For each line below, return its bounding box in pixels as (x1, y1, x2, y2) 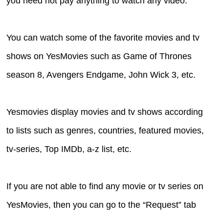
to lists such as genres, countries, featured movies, (6, 125, 204, 135)
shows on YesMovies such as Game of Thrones (6, 51, 192, 61)
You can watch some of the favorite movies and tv (6, 32, 200, 43)
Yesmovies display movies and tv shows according (6, 107, 203, 117)
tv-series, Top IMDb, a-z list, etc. (6, 144, 132, 154)
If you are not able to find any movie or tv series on (6, 181, 204, 191)
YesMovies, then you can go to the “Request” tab (6, 199, 197, 210)
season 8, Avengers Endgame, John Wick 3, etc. (6, 69, 196, 80)
